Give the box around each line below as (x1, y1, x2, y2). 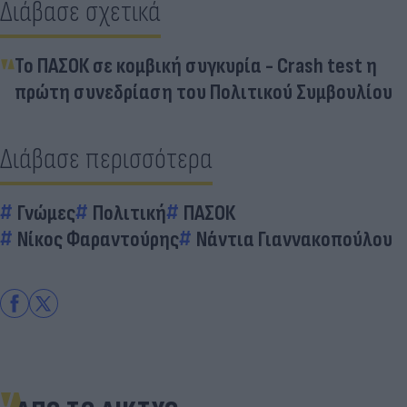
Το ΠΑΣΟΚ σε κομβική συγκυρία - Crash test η (15, 52, 377, 79)
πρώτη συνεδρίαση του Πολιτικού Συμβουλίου (15, 78, 392, 105)
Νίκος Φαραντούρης (17, 225, 179, 253)
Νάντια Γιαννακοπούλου (196, 225, 392, 253)
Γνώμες (17, 199, 75, 226)
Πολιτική (93, 199, 166, 226)
